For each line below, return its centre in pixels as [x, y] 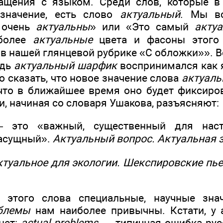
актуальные [62, 40]
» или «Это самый [142, 27]
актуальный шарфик [66, 66]
